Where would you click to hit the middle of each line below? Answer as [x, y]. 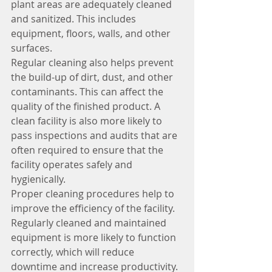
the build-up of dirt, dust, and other [93, 77]
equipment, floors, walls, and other [92, 33]
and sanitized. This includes [75, 19]
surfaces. [32, 48]
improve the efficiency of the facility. [94, 208]
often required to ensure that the [88, 150]
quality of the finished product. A [87, 106]
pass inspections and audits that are [95, 135]
